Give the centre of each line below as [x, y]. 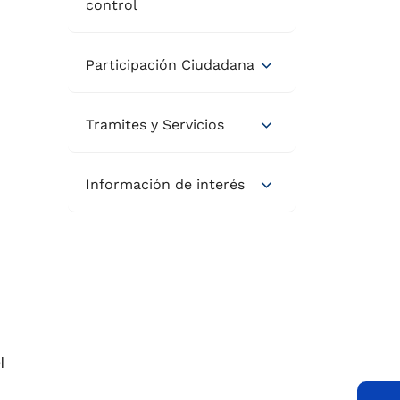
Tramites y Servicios [155, 125]
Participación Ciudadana [170, 65]
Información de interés [165, 184]
